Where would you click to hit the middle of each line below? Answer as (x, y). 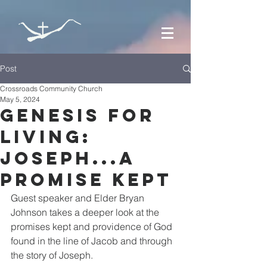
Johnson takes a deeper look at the (86, 212)
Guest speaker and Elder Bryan (79, 198)
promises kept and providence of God (93, 226)
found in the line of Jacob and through (93, 241)
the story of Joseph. (52, 255)
